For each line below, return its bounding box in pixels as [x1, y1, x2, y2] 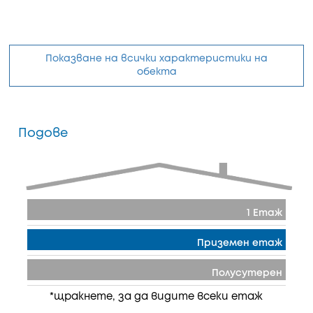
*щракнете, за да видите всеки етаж [50, 292, 263, 302]
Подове [18, 128, 68, 139]
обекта [136, 68, 177, 76]
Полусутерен [212, 269, 282, 277]
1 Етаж [247, 209, 282, 217]
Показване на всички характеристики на [45, 54, 268, 63]
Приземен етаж [197, 239, 282, 247]
